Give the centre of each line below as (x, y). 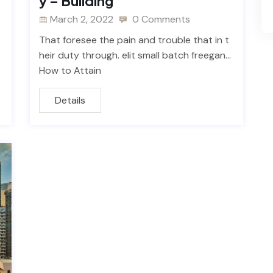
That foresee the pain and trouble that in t (134, 40)
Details (70, 101)
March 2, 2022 (82, 19)
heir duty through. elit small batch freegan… (135, 55)
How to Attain (70, 71)
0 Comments (160, 19)
